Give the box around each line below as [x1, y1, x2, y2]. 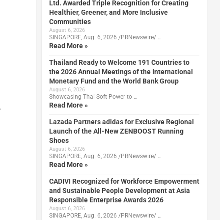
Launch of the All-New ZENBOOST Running [49, 127, 184, 135]
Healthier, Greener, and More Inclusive [49, 8, 168, 16]
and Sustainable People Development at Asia [49, 186, 190, 194]
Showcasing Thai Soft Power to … [49, 93, 137, 100]
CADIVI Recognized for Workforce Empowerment [49, 177, 199, 185]
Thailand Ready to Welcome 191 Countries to [49, 58, 190, 66]
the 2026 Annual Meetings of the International [49, 67, 193, 76]
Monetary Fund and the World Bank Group [49, 77, 179, 85]
